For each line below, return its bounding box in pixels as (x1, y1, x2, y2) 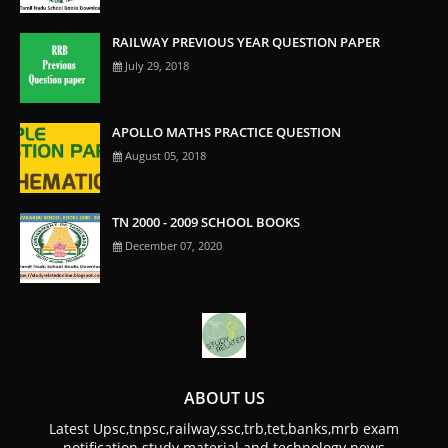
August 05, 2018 (125, 147, 206, 163)
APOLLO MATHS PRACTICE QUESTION (112, 122, 341, 141)
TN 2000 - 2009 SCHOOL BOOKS (112, 212, 300, 231)
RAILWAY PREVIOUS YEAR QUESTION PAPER (112, 32, 380, 51)
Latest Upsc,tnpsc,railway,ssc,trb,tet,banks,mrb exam (49, 418, 399, 438)
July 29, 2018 (125, 57, 189, 73)
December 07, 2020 (125, 237, 222, 253)
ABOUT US (183, 386, 265, 409)
